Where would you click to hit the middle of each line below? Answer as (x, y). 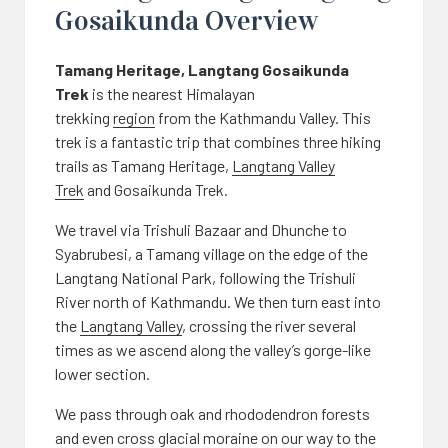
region (134, 117)
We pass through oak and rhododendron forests (212, 413)
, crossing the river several (269, 325)
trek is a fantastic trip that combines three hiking (218, 141)
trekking (84, 117)
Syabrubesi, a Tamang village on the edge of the (211, 253)
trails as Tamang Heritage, (143, 165)
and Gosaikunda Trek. (156, 189)
